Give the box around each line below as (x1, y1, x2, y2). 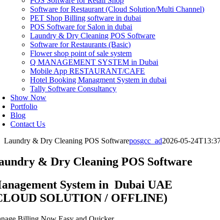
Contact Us (10, 120, 46, 128)
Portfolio (10, 102, 38, 110)
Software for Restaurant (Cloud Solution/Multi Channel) (30, 5, 205, 13)
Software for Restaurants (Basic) (30, 40, 131, 49)
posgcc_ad (129, 137, 162, 145)
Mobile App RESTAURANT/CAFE (30, 67, 145, 75)
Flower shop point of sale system (30, 49, 132, 57)
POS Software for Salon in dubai (30, 23, 133, 31)
